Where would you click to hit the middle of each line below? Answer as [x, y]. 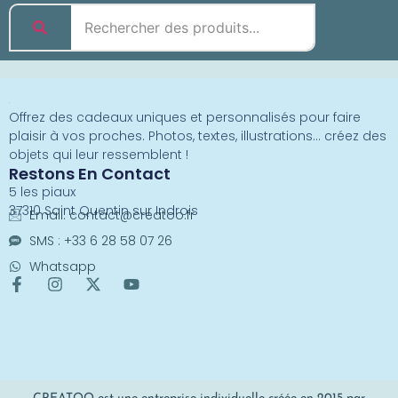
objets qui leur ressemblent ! [99, 154]
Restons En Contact [90, 173]
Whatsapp [62, 266]
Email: [49, 215]
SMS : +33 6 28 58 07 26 [100, 240]
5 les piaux [42, 191]
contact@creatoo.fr [131, 215]
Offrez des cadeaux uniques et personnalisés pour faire [185, 117]
